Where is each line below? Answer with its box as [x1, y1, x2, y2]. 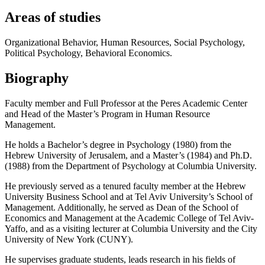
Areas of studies [5, 9, 101, 25]
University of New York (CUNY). [5, 234, 133, 244]
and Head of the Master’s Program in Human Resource [5, 108, 210, 119]
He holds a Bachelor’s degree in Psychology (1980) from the [5, 139, 231, 150]
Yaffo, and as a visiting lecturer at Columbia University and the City [5, 223, 257, 234]
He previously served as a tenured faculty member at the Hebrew [5, 180, 246, 191]
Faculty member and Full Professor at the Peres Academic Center [5, 98, 247, 108]
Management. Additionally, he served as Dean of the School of [5, 202, 238, 212]
